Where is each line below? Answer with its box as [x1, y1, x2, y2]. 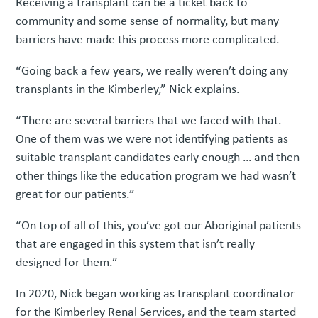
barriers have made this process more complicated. [16, 31, 280, 48]
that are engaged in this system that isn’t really [16, 235, 256, 253]
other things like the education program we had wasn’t [16, 167, 297, 185]
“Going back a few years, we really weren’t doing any [16, 62, 289, 79]
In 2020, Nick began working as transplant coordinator [16, 285, 295, 302]
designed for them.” [16, 253, 119, 271]
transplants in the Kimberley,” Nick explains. [16, 80, 241, 98]
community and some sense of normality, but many [16, 12, 280, 30]
